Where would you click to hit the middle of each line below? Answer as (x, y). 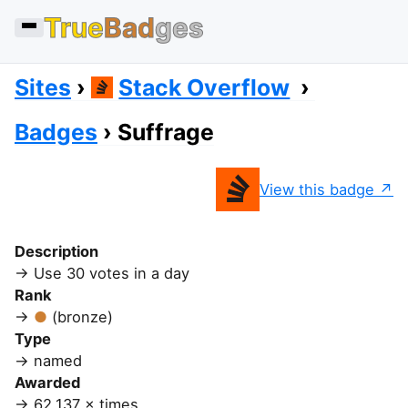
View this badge (317, 189)
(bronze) (82, 317)
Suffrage (166, 132)
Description (56, 251)
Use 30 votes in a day (112, 273)
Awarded (47, 382)
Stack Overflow (204, 87)
